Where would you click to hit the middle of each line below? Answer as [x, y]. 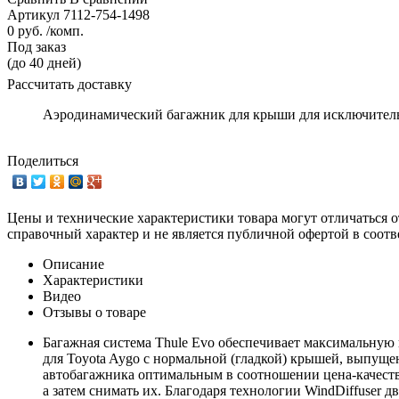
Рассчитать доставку [69, 84]
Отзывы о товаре [94, 312]
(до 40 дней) [44, 62]
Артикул [33, 14]
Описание [73, 264]
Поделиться [43, 160]
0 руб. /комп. [45, 30]
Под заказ [37, 46]
